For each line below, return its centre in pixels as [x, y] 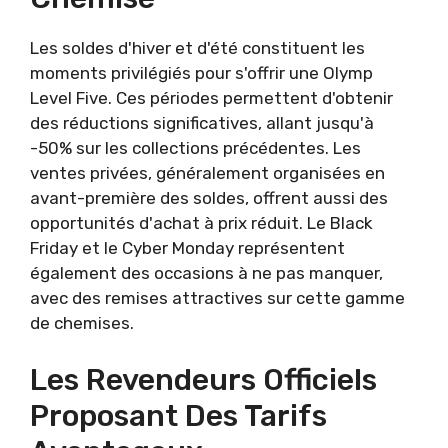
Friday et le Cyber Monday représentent [187, 248]
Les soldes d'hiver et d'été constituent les [197, 48]
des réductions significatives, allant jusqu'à [202, 123]
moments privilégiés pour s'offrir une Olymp [201, 73]
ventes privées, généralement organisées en [207, 173]
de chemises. [82, 323]
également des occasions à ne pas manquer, [206, 273]
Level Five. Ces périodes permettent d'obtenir [211, 98]
